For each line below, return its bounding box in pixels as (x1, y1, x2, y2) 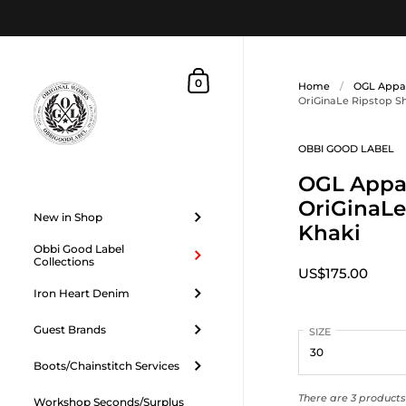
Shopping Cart (187, 71, 275, 84)
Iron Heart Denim (34, 286, 130, 300)
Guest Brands (34, 323, 107, 336)
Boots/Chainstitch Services (34, 359, 180, 372)
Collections (34, 255, 95, 268)
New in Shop (34, 210, 103, 224)
